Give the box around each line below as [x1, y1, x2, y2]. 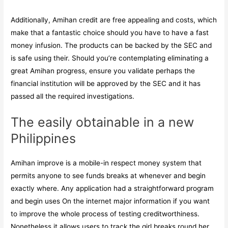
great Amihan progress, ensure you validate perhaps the [11, 67, 195, 75]
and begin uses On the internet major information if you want [11, 197, 210, 206]
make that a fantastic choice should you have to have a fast [11, 28, 209, 37]
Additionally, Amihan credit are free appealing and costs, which [11, 16, 217, 24]
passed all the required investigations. [11, 92, 135, 101]
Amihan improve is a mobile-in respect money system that [11, 159, 202, 167]
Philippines [11, 131, 76, 147]
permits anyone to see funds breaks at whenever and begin [11, 172, 206, 180]
